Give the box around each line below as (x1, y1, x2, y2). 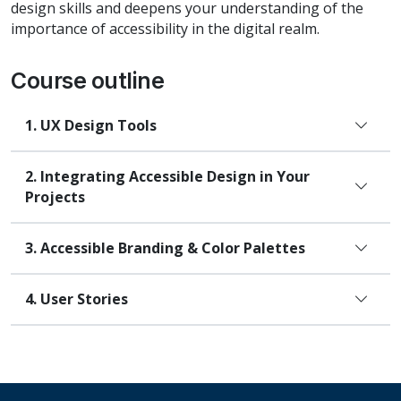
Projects (25, 186, 85, 207)
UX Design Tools (40, 115, 157, 135)
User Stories (40, 288, 128, 309)
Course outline (11, 66, 165, 94)
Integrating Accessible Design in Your (40, 166, 310, 186)
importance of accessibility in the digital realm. (11, 18, 320, 38)
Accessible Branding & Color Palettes (40, 237, 305, 258)
